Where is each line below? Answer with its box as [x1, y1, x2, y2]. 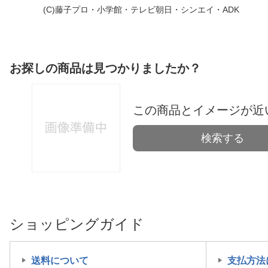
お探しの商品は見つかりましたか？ [10, 62, 201, 75]
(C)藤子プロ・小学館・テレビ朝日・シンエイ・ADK [43, 5, 239, 15]
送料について [31, 255, 89, 266]
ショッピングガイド [10, 216, 144, 233]
